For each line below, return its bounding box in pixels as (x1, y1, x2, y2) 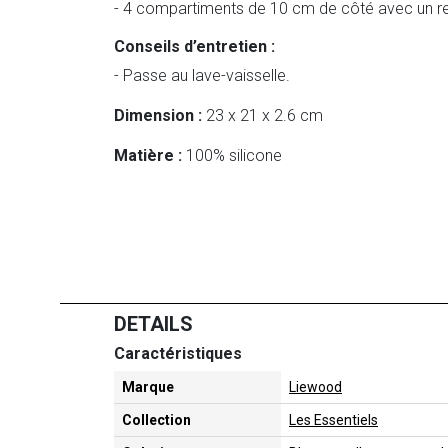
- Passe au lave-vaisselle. (114, 66, 290, 86)
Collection (122, 412, 191, 429)
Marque (122, 379, 174, 396)
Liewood (289, 379, 342, 396)
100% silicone (182, 146, 282, 166)
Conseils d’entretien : (114, 37, 275, 57)
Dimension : (114, 106, 202, 126)
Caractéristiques (114, 344, 242, 364)
